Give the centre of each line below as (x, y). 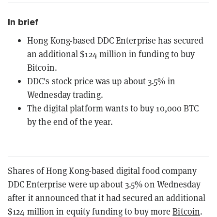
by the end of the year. (70, 122)
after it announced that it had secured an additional (107, 198)
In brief (23, 22)
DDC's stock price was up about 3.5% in (101, 81)
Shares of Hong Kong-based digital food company (102, 170)
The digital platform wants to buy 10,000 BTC (113, 108)
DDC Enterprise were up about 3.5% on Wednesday (104, 184)
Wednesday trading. (65, 94)
